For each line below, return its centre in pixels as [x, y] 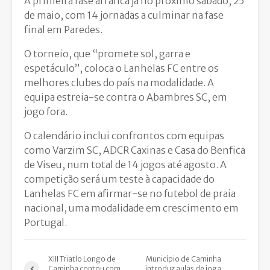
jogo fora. [46, 111]
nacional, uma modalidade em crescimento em [131, 208]
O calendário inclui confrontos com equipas [124, 135]
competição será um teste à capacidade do [119, 179]
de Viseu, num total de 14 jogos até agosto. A [125, 164]
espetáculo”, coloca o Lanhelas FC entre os [121, 68]
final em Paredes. [63, 29]
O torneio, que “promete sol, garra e [107, 53]
